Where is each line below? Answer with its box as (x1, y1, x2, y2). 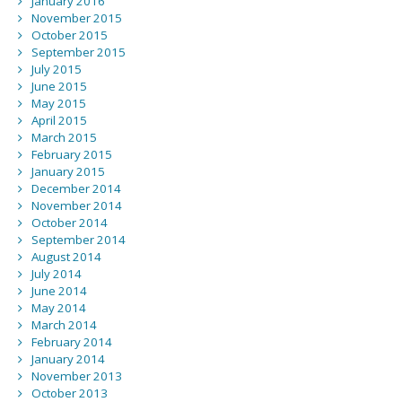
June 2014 (31, 283, 87, 300)
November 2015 (31, 10, 122, 27)
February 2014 (31, 334, 112, 351)
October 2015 (31, 27, 108, 44)
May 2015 (31, 95, 86, 112)
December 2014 (31, 180, 121, 197)
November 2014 (31, 197, 122, 214)
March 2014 (31, 317, 97, 334)
